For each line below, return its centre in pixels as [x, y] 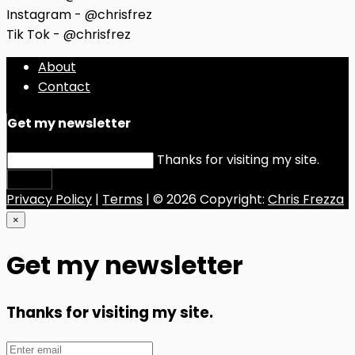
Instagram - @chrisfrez [79, 14]
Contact [64, 86]
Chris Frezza [306, 200]
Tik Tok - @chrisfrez [69, 34]
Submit [30, 180]
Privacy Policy [49, 200]
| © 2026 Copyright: [205, 200]
